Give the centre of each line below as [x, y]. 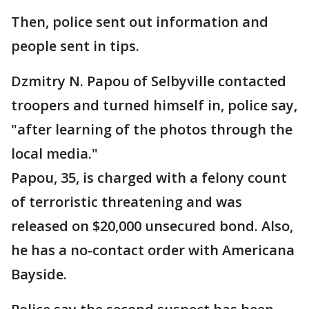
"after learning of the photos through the [152, 129]
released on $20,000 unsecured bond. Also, [152, 226]
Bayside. [39, 274]
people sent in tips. [75, 46]
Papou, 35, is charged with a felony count [149, 178]
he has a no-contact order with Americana [153, 250]
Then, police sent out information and [140, 22]
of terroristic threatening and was [127, 202]
